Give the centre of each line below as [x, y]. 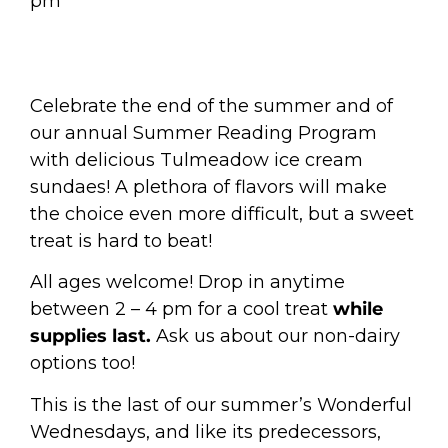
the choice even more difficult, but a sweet [222, 213]
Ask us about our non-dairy [278, 336]
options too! [82, 363]
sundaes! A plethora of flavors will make [208, 186]
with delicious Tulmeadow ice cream [196, 159]
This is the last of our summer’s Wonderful [221, 404]
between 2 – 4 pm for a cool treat [181, 309]
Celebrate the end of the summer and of [211, 105]
